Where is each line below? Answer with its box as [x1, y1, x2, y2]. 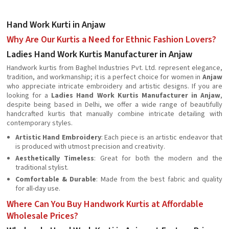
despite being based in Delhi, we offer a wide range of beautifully [7, 100, 222, 110]
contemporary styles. [7, 118, 73, 128]
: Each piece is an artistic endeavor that [101, 132, 223, 143]
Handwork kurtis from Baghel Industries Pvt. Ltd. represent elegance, [7, 63, 222, 73]
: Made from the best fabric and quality [96, 174, 223, 185]
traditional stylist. [15, 163, 68, 173]
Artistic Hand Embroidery [15, 132, 101, 143]
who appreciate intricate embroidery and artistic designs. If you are [7, 81, 222, 91]
